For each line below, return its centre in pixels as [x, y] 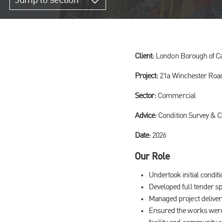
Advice [145, 116]
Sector [145, 96]
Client [144, 56]
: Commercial [175, 96]
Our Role [153, 156]
